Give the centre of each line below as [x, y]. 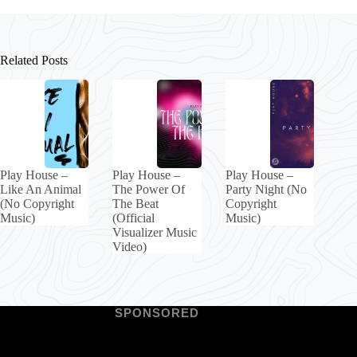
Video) [130, 246]
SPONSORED [157, 312]
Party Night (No [266, 189]
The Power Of [149, 189]
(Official [134, 218]
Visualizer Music [155, 232]
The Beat [136, 203]
